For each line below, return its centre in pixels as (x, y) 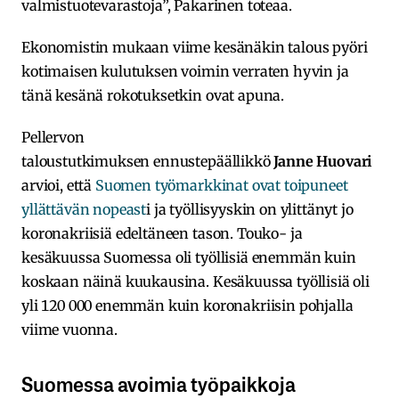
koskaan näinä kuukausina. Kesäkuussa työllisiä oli (195, 282)
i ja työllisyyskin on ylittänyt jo (250, 210)
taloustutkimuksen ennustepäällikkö (148, 162)
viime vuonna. (69, 330)
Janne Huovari (323, 162)
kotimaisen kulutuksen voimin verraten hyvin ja (185, 72)
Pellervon (53, 138)
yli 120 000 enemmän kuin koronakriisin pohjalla (187, 306)
